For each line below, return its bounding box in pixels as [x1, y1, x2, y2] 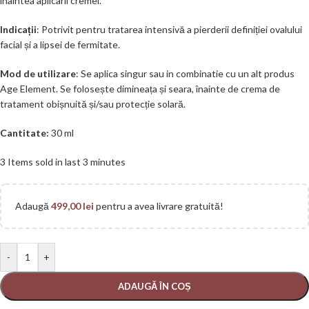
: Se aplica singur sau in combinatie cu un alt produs [76, 67, 295, 79]
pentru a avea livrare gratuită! [94, 199, 223, 212]
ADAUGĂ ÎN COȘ [118, 280, 191, 292]
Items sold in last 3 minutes [8, 155, 126, 168]
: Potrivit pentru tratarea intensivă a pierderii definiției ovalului [37, 23, 302, 35]
